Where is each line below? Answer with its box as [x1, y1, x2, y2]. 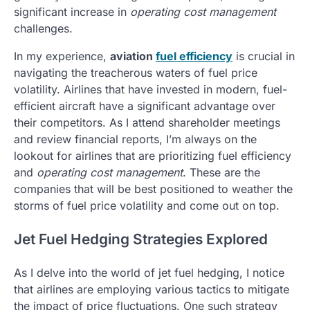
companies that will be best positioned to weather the [14, 182, 293, 197]
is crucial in [232, 49, 295, 64]
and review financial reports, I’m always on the [14, 132, 257, 147]
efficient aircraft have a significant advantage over [14, 99, 275, 113]
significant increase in [14, 5, 130, 19]
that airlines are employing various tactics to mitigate [14, 282, 289, 296]
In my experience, [14, 49, 110, 64]
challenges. [14, 21, 73, 36]
